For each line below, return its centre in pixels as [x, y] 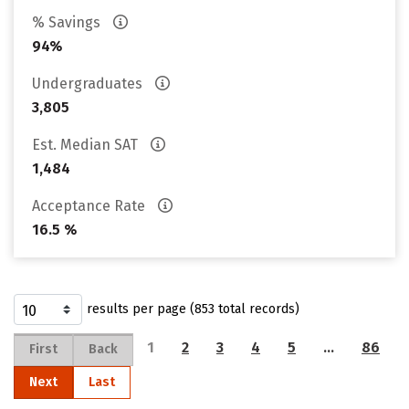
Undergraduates [89, 84]
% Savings [68, 22]
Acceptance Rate [90, 206]
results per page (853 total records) [193, 309]
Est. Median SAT [87, 145]
